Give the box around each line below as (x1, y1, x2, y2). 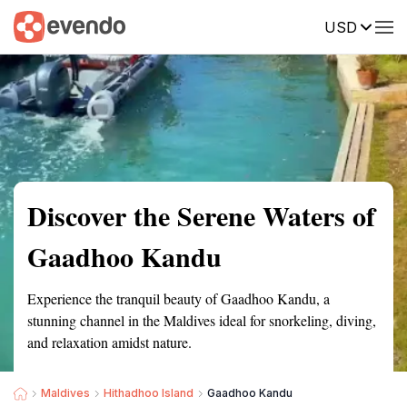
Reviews (350, 17, 401, 34)
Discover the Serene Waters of (27, 195, 375, 235)
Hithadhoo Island (104, 386, 194, 400)
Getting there (149, 17, 227, 34)
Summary (14, 17, 68, 34)
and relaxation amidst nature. (27, 333, 192, 352)
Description (254, 17, 323, 34)
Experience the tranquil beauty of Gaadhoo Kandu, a (27, 289, 330, 308)
